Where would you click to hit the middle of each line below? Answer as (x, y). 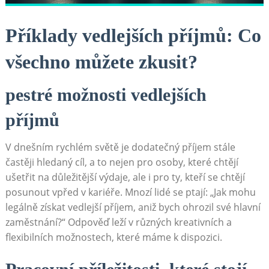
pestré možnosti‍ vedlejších (106, 95)
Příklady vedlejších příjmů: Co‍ (133, 36)
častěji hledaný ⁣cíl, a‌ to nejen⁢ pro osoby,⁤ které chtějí (122, 162)
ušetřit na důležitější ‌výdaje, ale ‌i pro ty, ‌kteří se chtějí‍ (125, 177)
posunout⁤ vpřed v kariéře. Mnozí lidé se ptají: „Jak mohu (130, 192)
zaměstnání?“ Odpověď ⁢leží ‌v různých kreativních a (118, 222)
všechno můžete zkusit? (101, 62)
